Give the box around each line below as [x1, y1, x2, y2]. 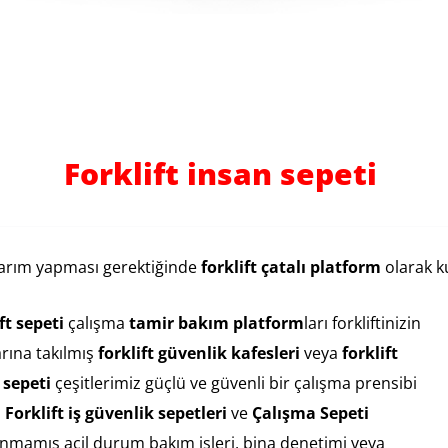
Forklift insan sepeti [63, 152, 385, 194]
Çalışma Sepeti [252, 401, 369, 424]
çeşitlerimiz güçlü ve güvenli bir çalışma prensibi [51, 371, 417, 394]
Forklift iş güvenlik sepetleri [5, 401, 227, 424]
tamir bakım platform [125, 311, 304, 334]
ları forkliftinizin [304, 311, 421, 334]
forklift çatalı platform [201, 256, 381, 279]
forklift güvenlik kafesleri [98, 341, 300, 364]
